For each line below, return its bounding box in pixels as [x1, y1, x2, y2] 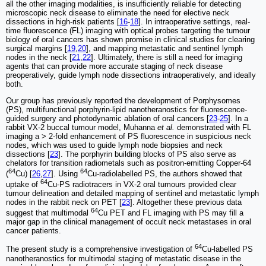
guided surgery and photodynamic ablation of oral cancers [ [6, 113, 209, 123]
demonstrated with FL [175, 122, 251, 132]
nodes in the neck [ [6, 52, 72, 62]
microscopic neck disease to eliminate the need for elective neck [6, 8, 229, 17]
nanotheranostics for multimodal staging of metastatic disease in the [6, 254, 241, 263]
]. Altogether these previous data [130, 198, 242, 207]
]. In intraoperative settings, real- [138, 17, 250, 26]
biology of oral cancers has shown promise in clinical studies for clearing [6, 34, 255, 44]
